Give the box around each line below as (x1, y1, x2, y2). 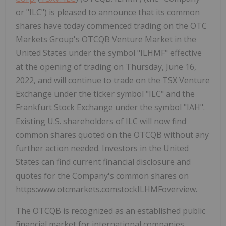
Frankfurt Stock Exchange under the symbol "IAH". (16, 101, 205, 113)
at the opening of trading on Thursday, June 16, (16, 61, 196, 72)
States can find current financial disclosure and (16, 156, 191, 167)
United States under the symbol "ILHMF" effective (16, 47, 202, 59)
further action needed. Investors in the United (16, 142, 189, 154)
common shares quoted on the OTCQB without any (16, 129, 209, 140)
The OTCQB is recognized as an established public (16, 205, 205, 216)
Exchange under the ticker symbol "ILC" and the (16, 88, 195, 99)
